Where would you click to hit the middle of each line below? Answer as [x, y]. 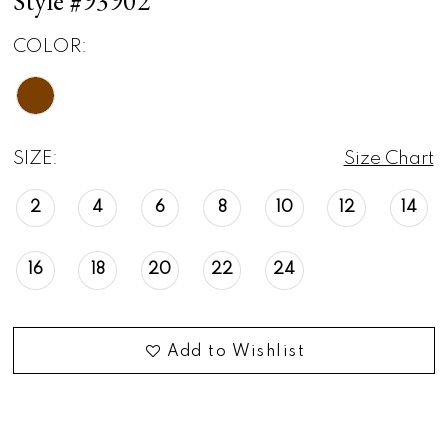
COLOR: [50, 47]
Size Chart [388, 158]
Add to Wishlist [236, 351]
